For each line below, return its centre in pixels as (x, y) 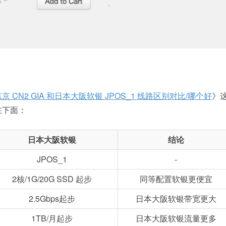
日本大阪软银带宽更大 (176, 198)
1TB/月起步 (52, 218)
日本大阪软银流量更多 (176, 218)
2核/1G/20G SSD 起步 (52, 179)
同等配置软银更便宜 (176, 179)
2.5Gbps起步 (52, 198)
